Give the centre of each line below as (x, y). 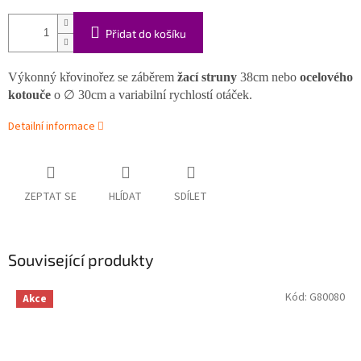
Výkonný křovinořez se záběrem (93, 77)
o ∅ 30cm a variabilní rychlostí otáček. (151, 95)
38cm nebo (268, 77)
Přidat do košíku (146, 34)
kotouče (29, 95)
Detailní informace (52, 127)
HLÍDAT (125, 197)
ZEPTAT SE (50, 197)
